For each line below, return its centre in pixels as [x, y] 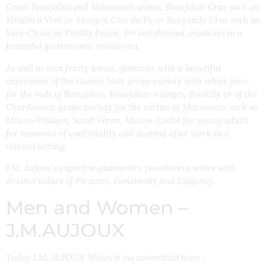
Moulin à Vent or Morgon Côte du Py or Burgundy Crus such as [133, 20]
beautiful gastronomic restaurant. [73, 46]
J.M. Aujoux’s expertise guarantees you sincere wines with [121, 168]
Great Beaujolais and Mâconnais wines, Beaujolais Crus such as [132, 7]
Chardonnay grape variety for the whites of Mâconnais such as [132, 107]
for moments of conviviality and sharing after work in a [118, 133]
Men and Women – [97, 207]
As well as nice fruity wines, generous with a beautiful [113, 68]
